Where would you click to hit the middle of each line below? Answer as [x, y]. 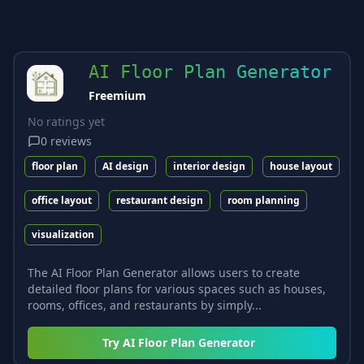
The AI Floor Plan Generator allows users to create [164, 272]
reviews [71, 141]
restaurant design [160, 200]
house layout [301, 166]
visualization [63, 234]
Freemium [117, 95]
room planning [264, 200]
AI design [126, 166]
